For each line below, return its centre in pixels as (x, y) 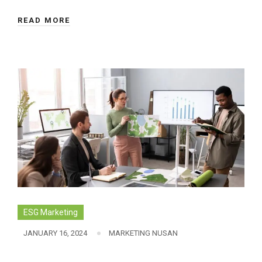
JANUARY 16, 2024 (55, 233)
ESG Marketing (51, 213)
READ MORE (44, 20)
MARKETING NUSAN (143, 233)
